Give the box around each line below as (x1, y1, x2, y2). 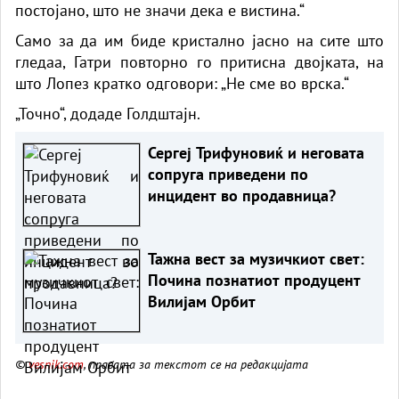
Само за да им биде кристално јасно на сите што (15, 29, 384, 51)
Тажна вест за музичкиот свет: (147, 248, 364, 269)
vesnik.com (28, 354, 84, 372)
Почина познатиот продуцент (147, 269, 361, 290)
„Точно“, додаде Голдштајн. (15, 102, 200, 124)
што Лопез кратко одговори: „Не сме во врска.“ (15, 72, 349, 94)
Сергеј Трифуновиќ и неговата (147, 142, 364, 163)
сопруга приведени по (147, 163, 308, 184)
